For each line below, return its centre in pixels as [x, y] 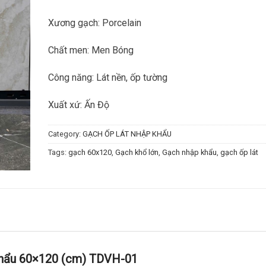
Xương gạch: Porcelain [95, 23]
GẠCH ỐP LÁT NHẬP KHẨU [127, 134]
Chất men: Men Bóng [91, 50]
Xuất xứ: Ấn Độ [79, 104]
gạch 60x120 [90, 152]
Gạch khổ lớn [137, 152]
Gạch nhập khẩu [189, 152]
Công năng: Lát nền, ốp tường [108, 77]
